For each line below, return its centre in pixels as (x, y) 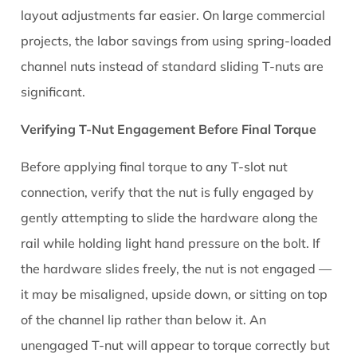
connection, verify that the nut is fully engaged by (168, 192)
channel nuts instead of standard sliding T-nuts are (173, 67)
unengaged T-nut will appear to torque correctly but (176, 345)
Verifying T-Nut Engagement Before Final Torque (169, 129)
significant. (53, 92)
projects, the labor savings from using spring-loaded (177, 41)
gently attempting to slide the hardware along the (170, 218)
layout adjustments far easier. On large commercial (173, 16)
